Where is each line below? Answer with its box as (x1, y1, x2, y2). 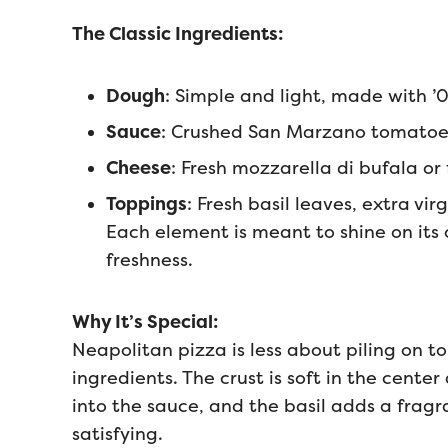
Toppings (106, 193, 187, 215)
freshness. (106, 249, 193, 271)
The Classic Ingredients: (72, 23, 284, 45)
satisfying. (72, 423, 163, 445)
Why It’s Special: (72, 311, 219, 333)
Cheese (106, 157, 171, 179)
